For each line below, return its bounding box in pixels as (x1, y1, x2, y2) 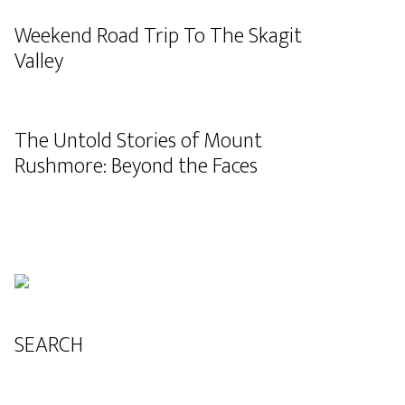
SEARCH (14, 327, 83, 363)
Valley (14, 43, 63, 80)
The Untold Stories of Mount (14, 123, 262, 159)
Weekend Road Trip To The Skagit (14, 18, 302, 54)
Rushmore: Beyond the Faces (14, 148, 258, 184)
